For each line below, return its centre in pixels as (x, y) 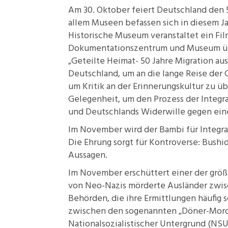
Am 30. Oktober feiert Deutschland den (147, 10)
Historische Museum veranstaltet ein (142, 36)
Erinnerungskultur (168, 87)
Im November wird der (114, 130)
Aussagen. (88, 155)
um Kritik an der (101, 87)
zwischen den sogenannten (123, 211)
